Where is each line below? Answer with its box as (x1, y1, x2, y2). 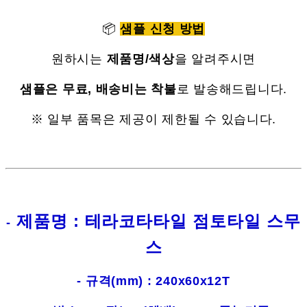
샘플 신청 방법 (120, 22, 206, 36)
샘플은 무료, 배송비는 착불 (19, 82, 177, 97)
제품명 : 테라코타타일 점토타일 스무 (10, 212, 301, 231)
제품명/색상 (106, 52, 175, 66)
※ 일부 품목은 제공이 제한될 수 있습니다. (30, 112, 277, 127)
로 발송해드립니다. (176, 82, 287, 97)
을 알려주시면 (174, 52, 256, 66)
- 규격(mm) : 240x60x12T (77, 274, 230, 288)
